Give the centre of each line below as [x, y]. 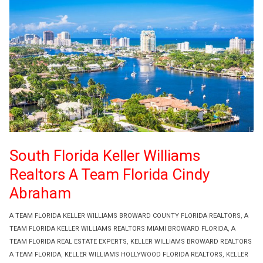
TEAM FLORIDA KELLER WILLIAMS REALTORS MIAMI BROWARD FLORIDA [119, 228]
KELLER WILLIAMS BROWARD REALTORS [191, 241]
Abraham [40, 193]
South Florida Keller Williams [105, 155]
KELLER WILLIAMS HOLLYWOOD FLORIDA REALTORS [144, 254]
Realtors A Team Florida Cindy [109, 174]
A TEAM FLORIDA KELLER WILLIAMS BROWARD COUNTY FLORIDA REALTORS [125, 215]
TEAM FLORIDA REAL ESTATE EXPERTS [68, 241]
